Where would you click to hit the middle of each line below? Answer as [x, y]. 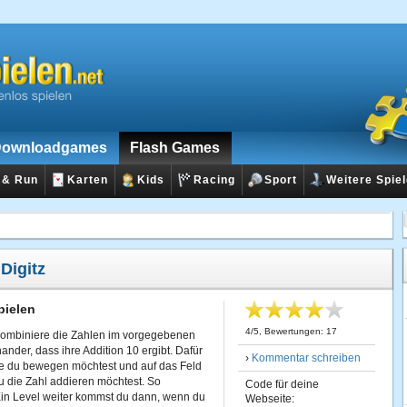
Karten [88, 180]
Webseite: [270, 399]
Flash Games [175, 148]
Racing [214, 180]
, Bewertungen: [293, 331]
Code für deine [282, 384]
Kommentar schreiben [306, 358]
